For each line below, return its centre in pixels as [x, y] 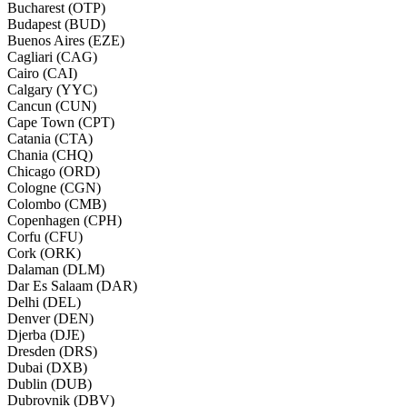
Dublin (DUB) [50, 383]
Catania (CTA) [50, 138]
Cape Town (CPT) [61, 122]
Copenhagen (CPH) [65, 220]
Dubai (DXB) [47, 367]
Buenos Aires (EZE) [66, 40]
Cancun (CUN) [52, 105]
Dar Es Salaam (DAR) [72, 285]
